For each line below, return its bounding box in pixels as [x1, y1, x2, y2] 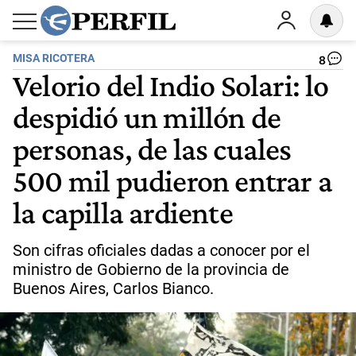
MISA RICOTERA [13, 52, 95, 65]
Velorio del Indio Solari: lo [13, 67, 329, 103]
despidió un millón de [13, 99, 281, 135]
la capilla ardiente [13, 194, 233, 230]
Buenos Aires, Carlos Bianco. [13, 279, 214, 298]
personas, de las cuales [13, 130, 292, 167]
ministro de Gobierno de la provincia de [13, 260, 289, 279]
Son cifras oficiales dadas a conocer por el [13, 241, 310, 260]
